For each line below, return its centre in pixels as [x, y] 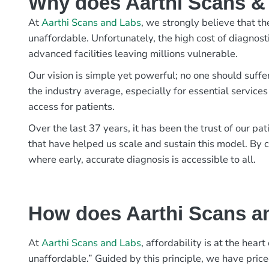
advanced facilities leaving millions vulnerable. [134, 53]
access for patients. [73, 106]
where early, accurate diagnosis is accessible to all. [144, 159]
